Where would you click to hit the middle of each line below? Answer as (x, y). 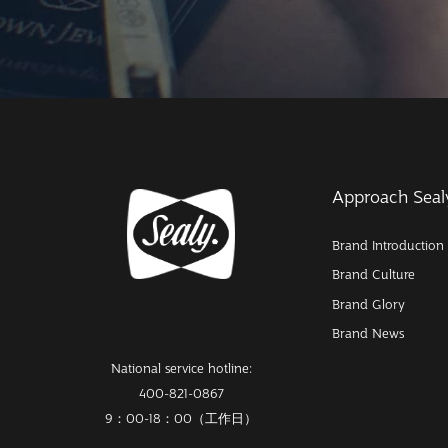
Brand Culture (373, 275)
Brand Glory (368, 304)
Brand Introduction (387, 245)
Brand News (367, 334)
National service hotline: (181, 369)
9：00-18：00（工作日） (181, 419)
